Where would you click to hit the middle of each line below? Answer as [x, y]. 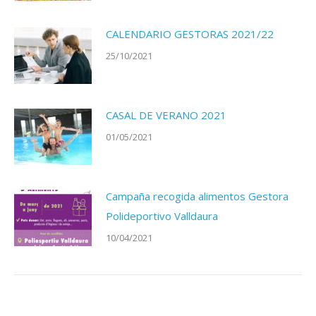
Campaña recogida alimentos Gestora [197, 196]
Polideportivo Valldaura [162, 215]
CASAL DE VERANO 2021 [166, 115]
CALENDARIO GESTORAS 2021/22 [190, 34]
